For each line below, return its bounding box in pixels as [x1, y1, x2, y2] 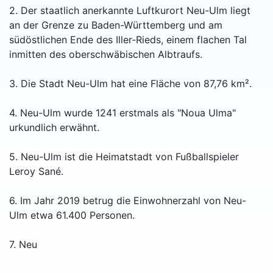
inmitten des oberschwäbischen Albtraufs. [9, 48, 202, 61]
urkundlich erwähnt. [9, 121, 99, 134]
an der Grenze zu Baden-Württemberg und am [9, 19, 222, 32]
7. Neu [9, 238, 37, 251]
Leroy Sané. [9, 165, 63, 178]
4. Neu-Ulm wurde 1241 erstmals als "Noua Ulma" [9, 107, 236, 119]
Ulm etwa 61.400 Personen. [9, 209, 135, 222]
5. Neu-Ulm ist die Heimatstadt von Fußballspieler [9, 151, 239, 163]
